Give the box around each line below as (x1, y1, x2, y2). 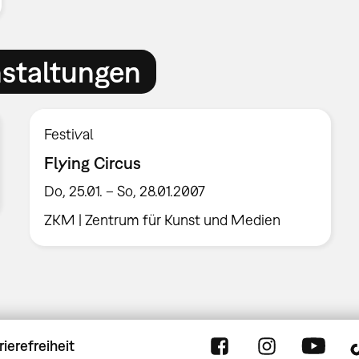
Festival (44, 125, 95, 143)
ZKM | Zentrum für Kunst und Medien (44, 212, 281, 229)
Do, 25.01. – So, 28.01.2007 (44, 183, 206, 200)
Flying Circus (44, 153, 142, 173)
